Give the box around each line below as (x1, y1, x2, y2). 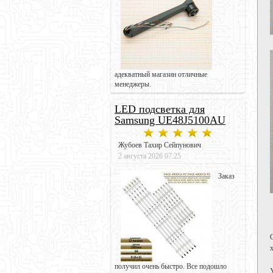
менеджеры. (115, 80, 151, 89)
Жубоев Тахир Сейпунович (118, 141, 201, 150)
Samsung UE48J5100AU (115, 114, 225, 127)
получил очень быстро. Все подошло (115, 262, 227, 271)
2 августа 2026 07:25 (118, 152, 181, 161)
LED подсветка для (115, 103, 205, 116)
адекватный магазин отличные (115, 70, 207, 79)
